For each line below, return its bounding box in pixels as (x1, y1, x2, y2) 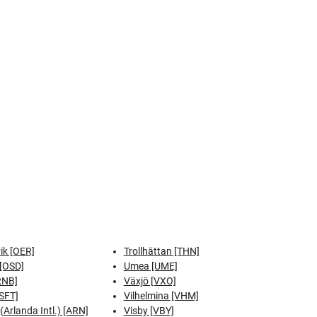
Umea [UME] (123, 260, 178, 272)
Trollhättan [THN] (123, 246, 200, 257)
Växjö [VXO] (123, 275, 176, 287)
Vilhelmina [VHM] (123, 290, 199, 301)
